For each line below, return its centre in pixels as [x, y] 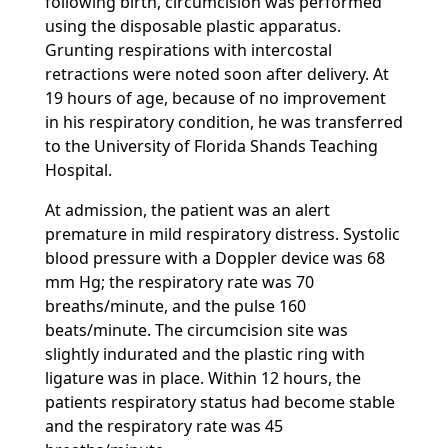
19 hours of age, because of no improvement [215, 98]
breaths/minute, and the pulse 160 [175, 306]
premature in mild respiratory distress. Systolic [222, 234]
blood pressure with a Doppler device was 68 [214, 258]
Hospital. [78, 170]
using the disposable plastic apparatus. [192, 26]
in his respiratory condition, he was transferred [223, 122]
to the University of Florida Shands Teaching [211, 146]
